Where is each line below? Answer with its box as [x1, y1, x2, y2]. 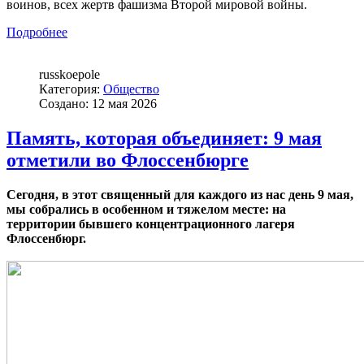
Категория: [39, 82, 103, 97]
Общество [103, 82, 159, 97]
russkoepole [39, 67, 100, 82]
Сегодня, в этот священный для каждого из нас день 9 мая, [6, 188, 353, 202]
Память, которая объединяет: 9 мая [6, 128, 322, 149]
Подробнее [6, 25, 67, 40]
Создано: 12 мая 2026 [39, 97, 157, 111]
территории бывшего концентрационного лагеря [6, 217, 295, 232]
